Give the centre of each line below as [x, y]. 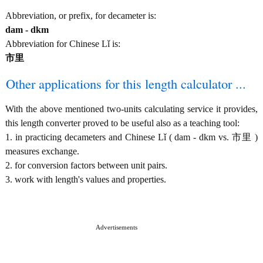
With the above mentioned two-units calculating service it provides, [131, 109]
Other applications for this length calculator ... [126, 83]
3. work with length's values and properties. [86, 179]
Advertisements [116, 227]
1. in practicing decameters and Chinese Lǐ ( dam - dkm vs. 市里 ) [131, 137]
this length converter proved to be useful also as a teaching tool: [122, 123]
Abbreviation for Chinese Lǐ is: [63, 44]
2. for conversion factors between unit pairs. [86, 165]
